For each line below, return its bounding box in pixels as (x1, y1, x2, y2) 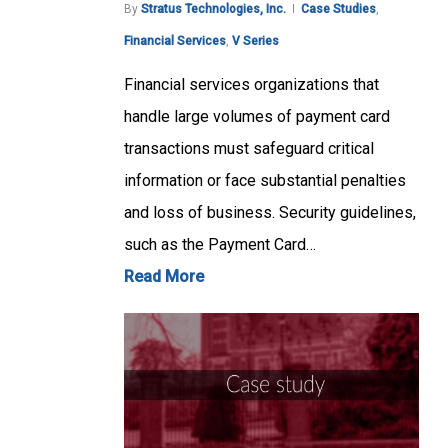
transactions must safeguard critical (124, 139, 374, 159)
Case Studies (301, 2, 376, 17)
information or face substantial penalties (124, 171, 406, 191)
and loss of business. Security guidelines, (124, 203, 416, 223)
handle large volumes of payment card (124, 107, 390, 127)
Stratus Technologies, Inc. (141, 2, 286, 17)
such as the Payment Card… (124, 235, 316, 255)
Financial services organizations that (124, 75, 379, 95)
